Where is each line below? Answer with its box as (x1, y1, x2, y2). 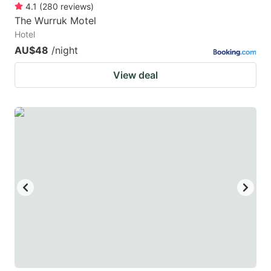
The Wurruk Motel (15, 14, 96, 27)
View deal (113, 68, 158, 81)
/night (51, 44, 78, 56)
